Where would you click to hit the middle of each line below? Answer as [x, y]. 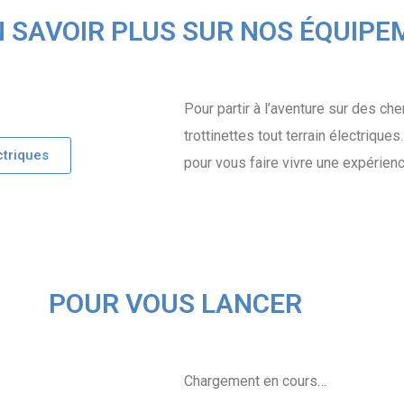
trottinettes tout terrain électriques [292, 136]
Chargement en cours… [255, 381]
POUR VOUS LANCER [175, 304]
